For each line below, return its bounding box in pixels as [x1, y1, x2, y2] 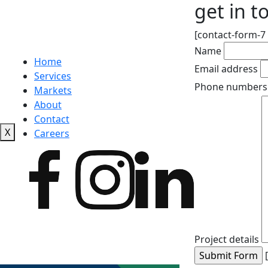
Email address [194, 62, 258, 75]
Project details [194, 233, 259, 246]
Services [34, 69, 71, 83]
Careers [34, 127, 69, 140]
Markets [34, 84, 72, 97]
